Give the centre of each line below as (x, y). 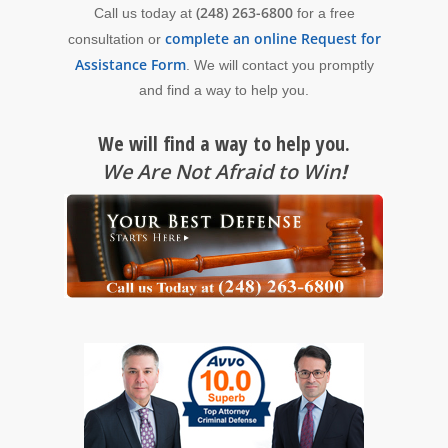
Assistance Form (130, 65)
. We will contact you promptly (279, 65)
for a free (323, 13)
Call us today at (144, 13)
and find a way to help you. (224, 90)
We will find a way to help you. (224, 144)
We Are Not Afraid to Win (221, 172)
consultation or (116, 39)
